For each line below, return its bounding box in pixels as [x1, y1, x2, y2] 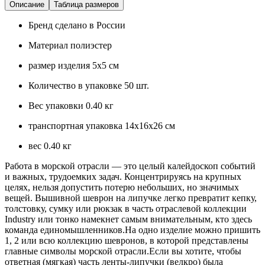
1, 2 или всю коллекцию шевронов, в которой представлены [5, 235, 248, 245]
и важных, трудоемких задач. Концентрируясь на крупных [5, 171, 241, 182]
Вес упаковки [28, 100, 86, 111]
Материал [28, 40, 70, 50]
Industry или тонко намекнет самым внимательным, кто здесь [5, 214, 252, 224]
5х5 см [92, 60, 119, 70]
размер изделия [28, 60, 92, 70]
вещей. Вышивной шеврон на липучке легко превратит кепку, [5, 192, 257, 203]
